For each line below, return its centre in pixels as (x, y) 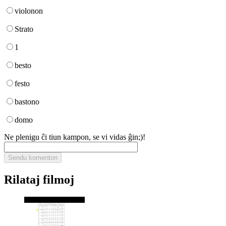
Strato (24, 29)
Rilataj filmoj (39, 179)
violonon (29, 11)
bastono (27, 101)
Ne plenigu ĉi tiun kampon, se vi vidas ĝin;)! (75, 137)
